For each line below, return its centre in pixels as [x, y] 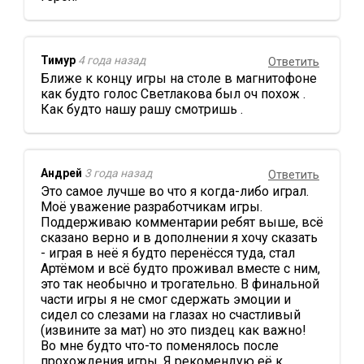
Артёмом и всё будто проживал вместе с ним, [180, 269]
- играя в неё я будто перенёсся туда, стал [168, 253]
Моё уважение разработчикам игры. [152, 207]
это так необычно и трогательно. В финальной [180, 284]
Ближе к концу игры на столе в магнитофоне [179, 79]
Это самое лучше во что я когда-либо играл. [175, 192]
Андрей [61, 173]
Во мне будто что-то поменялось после [160, 346]
